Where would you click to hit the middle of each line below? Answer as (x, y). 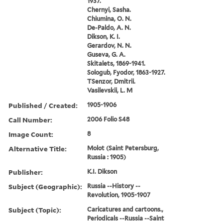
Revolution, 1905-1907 (119, 195)
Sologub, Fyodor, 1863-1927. (126, 72)
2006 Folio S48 (109, 119)
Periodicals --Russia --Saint (126, 218)
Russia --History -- (114, 186)
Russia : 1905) (107, 157)
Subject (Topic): (35, 210)
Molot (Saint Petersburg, (123, 148)
